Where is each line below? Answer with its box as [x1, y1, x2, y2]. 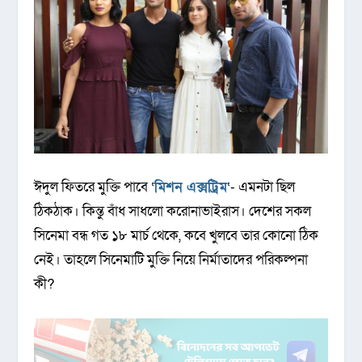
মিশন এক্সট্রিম [154, 178, 228, 197]
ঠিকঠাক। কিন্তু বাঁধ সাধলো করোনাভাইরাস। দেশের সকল [34, 202, 312, 221]
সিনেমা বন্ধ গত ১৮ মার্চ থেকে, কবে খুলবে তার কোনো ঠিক [34, 226, 319, 246]
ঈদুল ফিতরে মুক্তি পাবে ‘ [34, 178, 155, 197]
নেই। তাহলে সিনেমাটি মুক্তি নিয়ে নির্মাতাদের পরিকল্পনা [34, 250, 309, 270]
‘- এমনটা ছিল [227, 178, 296, 197]
